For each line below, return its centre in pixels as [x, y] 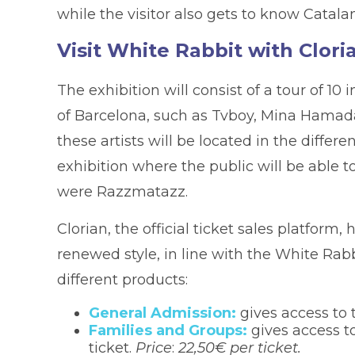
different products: [122, 280]
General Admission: [162, 313]
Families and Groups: [168, 331]
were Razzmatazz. [122, 192]
